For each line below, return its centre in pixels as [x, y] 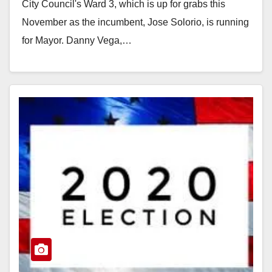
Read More [52, 68]
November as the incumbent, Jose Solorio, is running [135, 22]
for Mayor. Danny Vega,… [77, 40]
